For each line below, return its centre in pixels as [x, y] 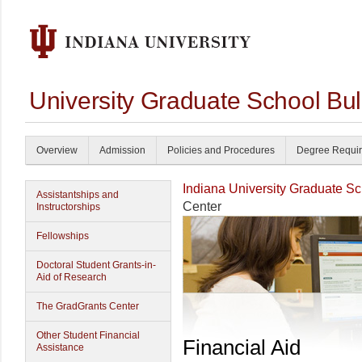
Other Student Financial [88, 335]
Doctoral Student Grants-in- [96, 265]
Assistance [60, 347]
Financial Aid [242, 347]
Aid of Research [72, 277]
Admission [122, 150]
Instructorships [68, 207]
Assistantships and [78, 195]
